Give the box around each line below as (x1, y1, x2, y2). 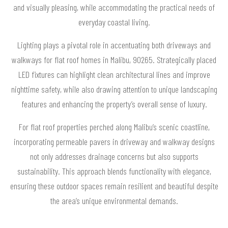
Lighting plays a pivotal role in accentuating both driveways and (17, 39, 211, 50)
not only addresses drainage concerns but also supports (30, 150, 198, 162)
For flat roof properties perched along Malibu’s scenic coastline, (18, 121, 210, 132)
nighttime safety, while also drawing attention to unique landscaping (11, 83, 217, 95)
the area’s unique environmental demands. (50, 194, 178, 206)
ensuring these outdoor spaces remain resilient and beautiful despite (10, 180, 218, 191)
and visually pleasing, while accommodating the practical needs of (13, 1, 215, 13)
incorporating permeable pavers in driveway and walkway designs (13, 135, 215, 147)
